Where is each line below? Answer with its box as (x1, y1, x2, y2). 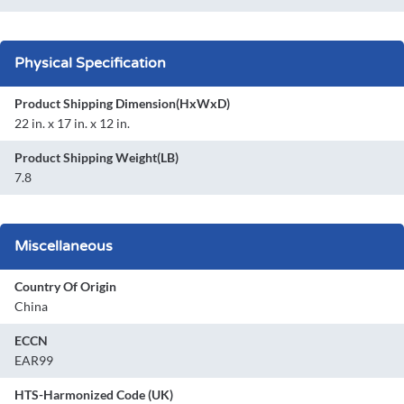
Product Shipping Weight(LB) (14, 150, 179, 166)
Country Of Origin (14, 279, 116, 295)
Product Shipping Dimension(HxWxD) (14, 96, 230, 112)
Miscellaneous (14, 237, 113, 256)
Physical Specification (14, 54, 166, 73)
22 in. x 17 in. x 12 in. (14, 115, 130, 132)
